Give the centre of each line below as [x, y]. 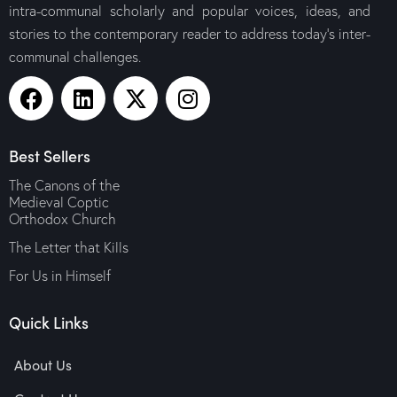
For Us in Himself [60, 276]
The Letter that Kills [69, 247]
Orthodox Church [62, 219]
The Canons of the [64, 185]
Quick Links [49, 322]
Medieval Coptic [59, 202]
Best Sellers [50, 155]
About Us [43, 364]
